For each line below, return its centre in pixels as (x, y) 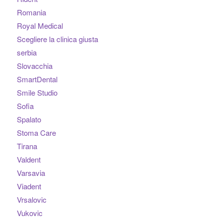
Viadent (29, 186)
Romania (31, 12)
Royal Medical (40, 26)
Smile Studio (37, 93)
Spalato (29, 119)
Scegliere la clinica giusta (57, 39)
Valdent (28, 160)
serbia (27, 53)
